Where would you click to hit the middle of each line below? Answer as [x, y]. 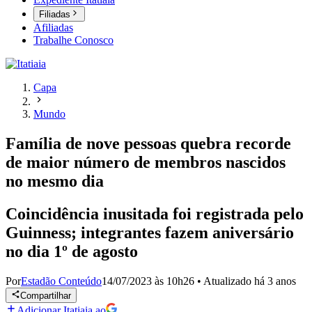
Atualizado [229, 281]
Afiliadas [53, 28]
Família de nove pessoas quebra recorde [148, 144]
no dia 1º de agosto [72, 252]
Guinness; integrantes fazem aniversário [150, 233]
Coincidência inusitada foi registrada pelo [155, 214]
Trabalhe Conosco [73, 40]
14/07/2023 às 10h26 [148, 281]
